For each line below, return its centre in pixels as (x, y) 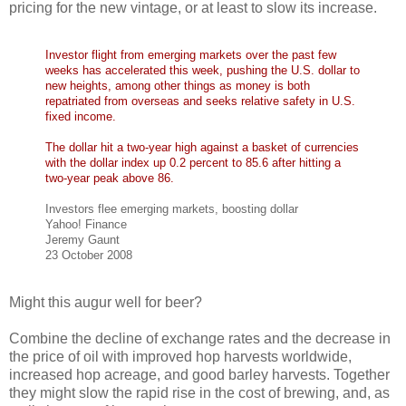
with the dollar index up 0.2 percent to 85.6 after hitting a (193, 163)
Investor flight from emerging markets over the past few (191, 55)
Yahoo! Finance (86, 225)
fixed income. (81, 117)
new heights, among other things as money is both (178, 86)
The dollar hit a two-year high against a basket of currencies (202, 148)
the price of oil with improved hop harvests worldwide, (180, 356)
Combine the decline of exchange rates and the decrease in (200, 338)
